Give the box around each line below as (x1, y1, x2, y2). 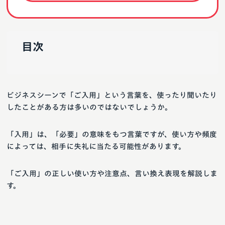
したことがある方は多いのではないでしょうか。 (7, 103, 172, 111)
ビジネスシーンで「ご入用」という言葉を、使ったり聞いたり (7, 91, 217, 99)
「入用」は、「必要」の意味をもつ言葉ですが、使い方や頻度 (7, 131, 217, 139)
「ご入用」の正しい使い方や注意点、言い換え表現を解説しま (7, 170, 217, 178)
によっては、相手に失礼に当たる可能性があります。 (7, 143, 186, 151)
